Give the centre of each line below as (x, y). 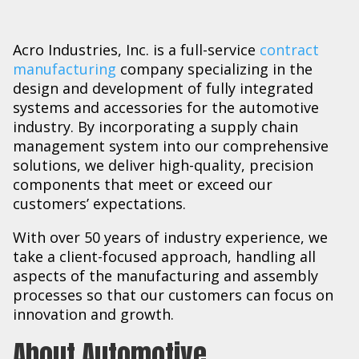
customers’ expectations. (99, 203)
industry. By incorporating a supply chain (155, 126)
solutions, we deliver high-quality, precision (163, 165)
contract (289, 49)
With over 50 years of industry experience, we (170, 237)
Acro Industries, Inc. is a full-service (136, 49)
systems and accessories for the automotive (166, 107)
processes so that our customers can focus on (173, 294)
